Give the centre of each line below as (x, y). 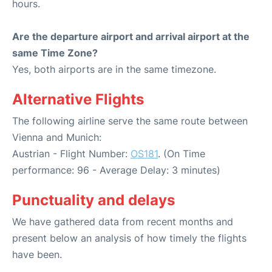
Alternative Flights (78, 100)
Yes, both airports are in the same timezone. (114, 70)
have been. (37, 255)
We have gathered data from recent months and (123, 222)
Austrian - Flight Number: (71, 154)
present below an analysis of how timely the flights (129, 238)
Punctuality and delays (93, 200)
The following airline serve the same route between (130, 121)
